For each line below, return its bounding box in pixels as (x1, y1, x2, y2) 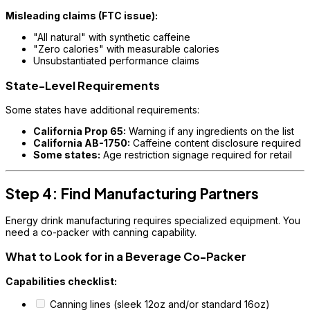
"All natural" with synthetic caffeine (33, 31, 190, 44)
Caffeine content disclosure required (130, 137, 301, 149)
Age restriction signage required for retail (100, 149, 292, 161)
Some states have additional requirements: (6, 104, 199, 116)
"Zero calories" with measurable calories (33, 43, 219, 55)
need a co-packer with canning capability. (6, 226, 197, 238)
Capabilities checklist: (6, 275, 117, 287)
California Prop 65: (33, 125, 126, 138)
